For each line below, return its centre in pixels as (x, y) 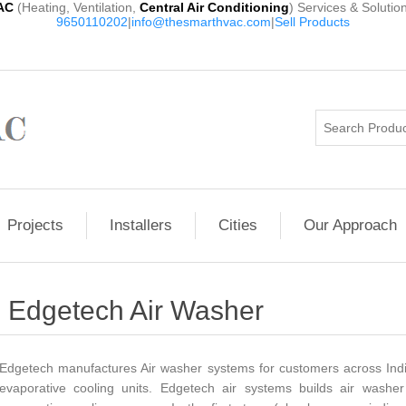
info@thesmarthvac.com (201, 22)
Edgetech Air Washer (135, 310)
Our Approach (350, 225)
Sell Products (312, 22)
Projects (35, 225)
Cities (238, 225)
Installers (141, 225)
